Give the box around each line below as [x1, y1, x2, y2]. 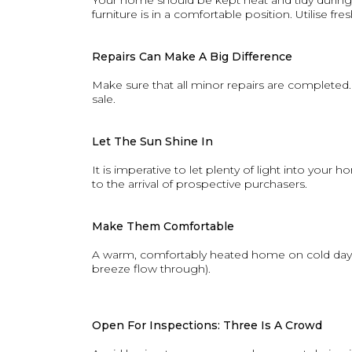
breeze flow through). [92, 262, 211, 276]
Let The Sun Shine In [92, 134, 213, 148]
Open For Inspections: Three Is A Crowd [92, 318, 322, 332]
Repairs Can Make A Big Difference [92, 49, 292, 64]
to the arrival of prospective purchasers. [92, 177, 307, 191]
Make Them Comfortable [92, 219, 234, 233]
